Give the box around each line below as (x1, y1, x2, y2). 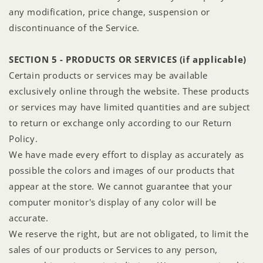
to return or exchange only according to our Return (9, 116, 232, 129)
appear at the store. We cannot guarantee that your (9, 180, 233, 192)
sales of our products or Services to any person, (9, 243, 218, 255)
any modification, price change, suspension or (9, 5, 211, 18)
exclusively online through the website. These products (9, 85, 249, 97)
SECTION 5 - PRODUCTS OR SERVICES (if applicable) (9, 53, 247, 65)
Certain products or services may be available (9, 69, 208, 81)
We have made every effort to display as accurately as (9, 148, 244, 160)
